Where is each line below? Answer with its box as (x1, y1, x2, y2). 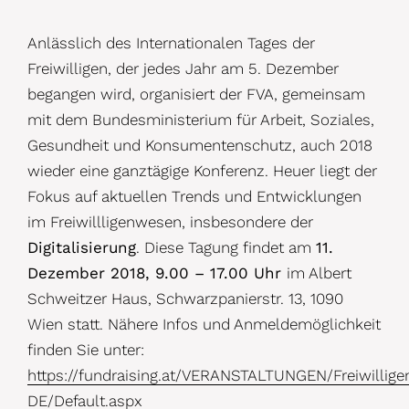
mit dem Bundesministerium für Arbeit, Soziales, (27, 110, 374, 129)
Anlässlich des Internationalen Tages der (27, 33, 315, 52)
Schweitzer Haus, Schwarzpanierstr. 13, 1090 (27, 288, 343, 308)
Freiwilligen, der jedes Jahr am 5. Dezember (27, 58, 339, 78)
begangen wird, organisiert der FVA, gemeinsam (27, 84, 365, 103)
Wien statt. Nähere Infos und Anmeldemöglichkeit (27, 314, 381, 333)
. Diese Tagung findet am (136, 237, 316, 257)
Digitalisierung (27, 237, 136, 257)
